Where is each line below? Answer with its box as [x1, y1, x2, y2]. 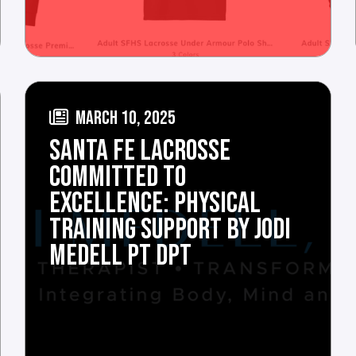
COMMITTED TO [48, 159, 186, 195]
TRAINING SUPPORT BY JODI [48, 211, 291, 247]
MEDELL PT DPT [48, 238, 192, 273]
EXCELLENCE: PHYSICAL [48, 185, 261, 221]
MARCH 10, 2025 [72, 106, 176, 130]
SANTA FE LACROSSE [48, 133, 230, 168]
